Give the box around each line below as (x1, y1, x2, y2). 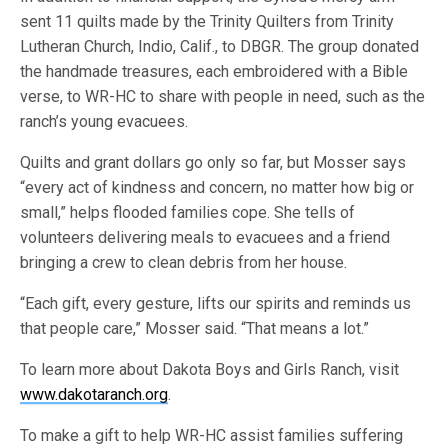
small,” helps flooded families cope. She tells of (20, 203, 356, 222)
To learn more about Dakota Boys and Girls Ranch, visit (20, 360, 400, 379)
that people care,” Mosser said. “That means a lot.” (20, 319, 370, 338)
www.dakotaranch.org (20, 385, 168, 404)
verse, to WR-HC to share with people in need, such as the (20, 87, 426, 106)
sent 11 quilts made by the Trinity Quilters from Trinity (20, 12, 395, 31)
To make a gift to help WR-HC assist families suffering (20, 426, 404, 445)
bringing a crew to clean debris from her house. (20, 253, 348, 272)
